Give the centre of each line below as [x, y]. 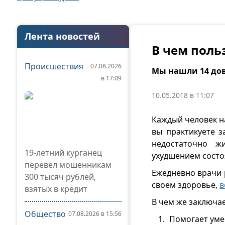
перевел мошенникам [68, 165]
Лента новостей [62, 36]
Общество [45, 214]
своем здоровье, [186, 185]
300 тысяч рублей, [60, 177]
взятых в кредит [56, 189]
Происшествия [54, 66]
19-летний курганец [63, 153]
